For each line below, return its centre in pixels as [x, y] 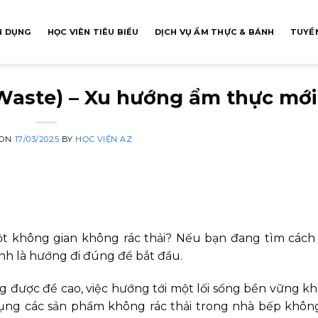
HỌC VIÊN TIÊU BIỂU [93, 32]
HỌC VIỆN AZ [104, 139]
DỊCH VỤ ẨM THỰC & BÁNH [214, 32]
